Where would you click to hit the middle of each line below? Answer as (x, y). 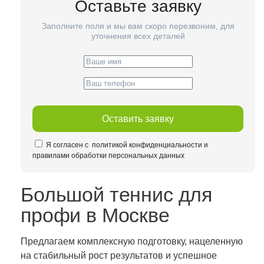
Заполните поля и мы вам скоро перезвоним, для (138, 26)
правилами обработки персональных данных (108, 156)
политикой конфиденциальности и (149, 145)
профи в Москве (95, 215)
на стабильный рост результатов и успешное (119, 255)
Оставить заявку (138, 118)
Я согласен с (68, 145)
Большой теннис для (117, 194)
